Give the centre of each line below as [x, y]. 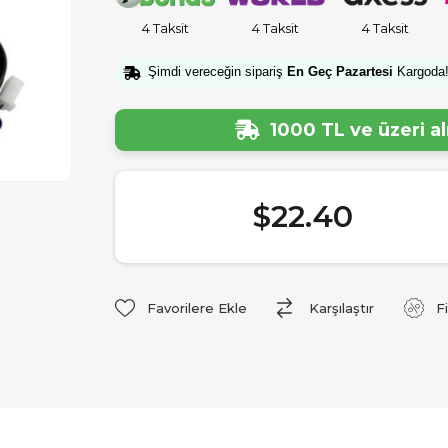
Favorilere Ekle [197, 308]
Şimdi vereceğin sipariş [217, 72]
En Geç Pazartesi [340, 72]
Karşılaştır [341, 308]
